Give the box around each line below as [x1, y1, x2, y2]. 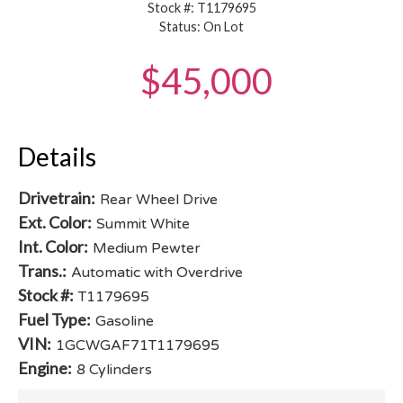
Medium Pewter [93, 239, 201, 258]
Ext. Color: [18, 212, 92, 233]
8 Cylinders [76, 361, 152, 380]
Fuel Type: [18, 309, 91, 330]
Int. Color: [18, 237, 88, 257]
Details [18, 141, 96, 173]
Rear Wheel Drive [100, 191, 218, 210]
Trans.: [18, 261, 67, 282]
